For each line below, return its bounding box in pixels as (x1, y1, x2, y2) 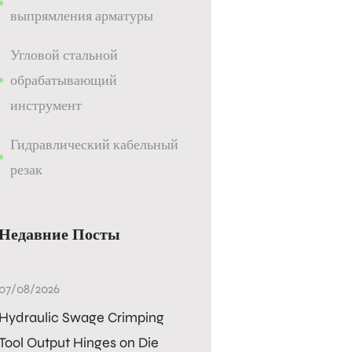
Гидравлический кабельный (10, 136, 179, 153)
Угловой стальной (10, 46, 119, 64)
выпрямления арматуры (10, 7, 154, 24)
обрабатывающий (10, 71, 118, 89)
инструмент (10, 97, 82, 114)
